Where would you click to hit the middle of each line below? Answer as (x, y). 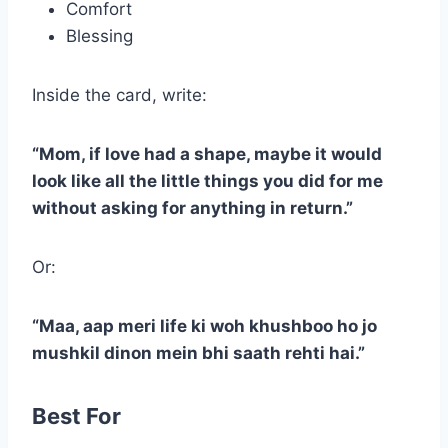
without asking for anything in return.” (192, 207)
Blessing (99, 35)
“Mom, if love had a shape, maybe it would (207, 153)
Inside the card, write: (119, 94)
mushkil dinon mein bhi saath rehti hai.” (198, 352)
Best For (76, 415)
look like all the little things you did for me (207, 180)
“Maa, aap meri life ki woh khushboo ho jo (204, 325)
